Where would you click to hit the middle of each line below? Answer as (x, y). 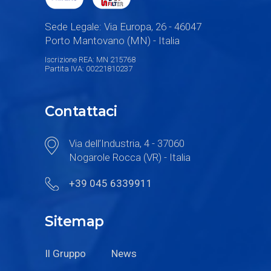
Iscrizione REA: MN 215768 (90, 60)
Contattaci (81, 112)
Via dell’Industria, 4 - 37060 (127, 144)
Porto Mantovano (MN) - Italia (112, 41)
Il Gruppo (65, 254)
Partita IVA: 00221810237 (89, 69)
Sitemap (74, 222)
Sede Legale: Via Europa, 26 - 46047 (123, 27)
